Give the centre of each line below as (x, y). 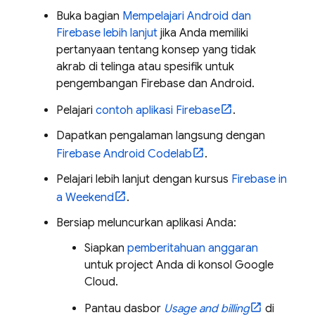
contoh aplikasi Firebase (158, 110)
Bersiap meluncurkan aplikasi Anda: (146, 223)
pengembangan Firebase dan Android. (155, 83)
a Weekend (85, 197)
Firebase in (259, 179)
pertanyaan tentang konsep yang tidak (156, 50)
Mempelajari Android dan (187, 16)
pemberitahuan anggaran (193, 248)
